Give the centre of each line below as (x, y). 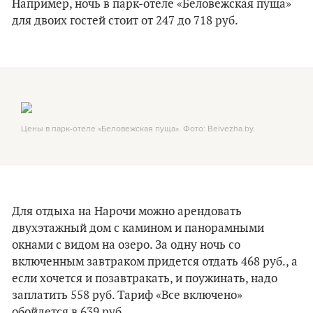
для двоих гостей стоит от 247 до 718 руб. (125, 21)
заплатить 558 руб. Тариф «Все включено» (127, 296)
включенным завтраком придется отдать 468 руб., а (155, 262)
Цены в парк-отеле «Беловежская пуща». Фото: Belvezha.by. (138, 128)
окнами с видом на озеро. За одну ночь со (126, 245)
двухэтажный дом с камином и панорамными (138, 228)
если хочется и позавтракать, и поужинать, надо (145, 279)
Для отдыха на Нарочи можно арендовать (127, 212)
